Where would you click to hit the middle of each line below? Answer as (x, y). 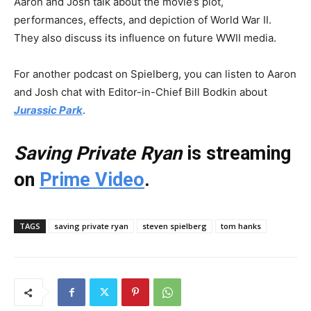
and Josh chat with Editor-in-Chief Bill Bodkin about (141, 92)
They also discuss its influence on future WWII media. (145, 38)
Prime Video (92, 180)
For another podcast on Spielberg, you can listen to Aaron (155, 74)
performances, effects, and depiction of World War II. (143, 20)
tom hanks (241, 226)
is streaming (236, 153)
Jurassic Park (48, 110)
